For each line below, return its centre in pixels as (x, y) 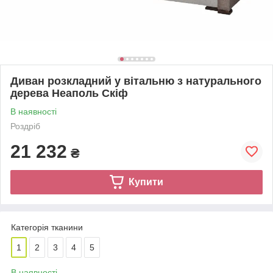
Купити (146, 182)
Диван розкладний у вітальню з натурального (136, 81)
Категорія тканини (47, 227)
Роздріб (25, 126)
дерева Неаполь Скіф (69, 93)
